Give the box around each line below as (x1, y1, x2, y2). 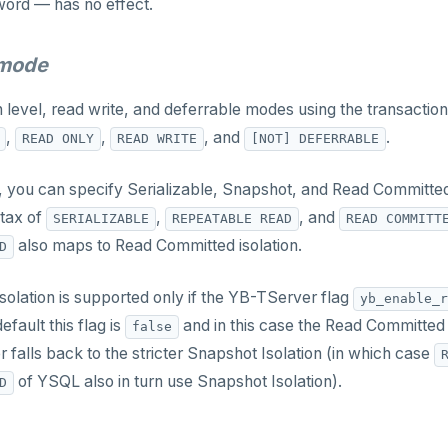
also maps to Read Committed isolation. (14, 236, 302, 255)
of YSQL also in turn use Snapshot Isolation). (14, 372, 342, 391)
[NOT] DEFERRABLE (251, 130, 379, 146)
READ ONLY (22, 130, 94, 146)
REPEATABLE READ (172, 210, 292, 226)
